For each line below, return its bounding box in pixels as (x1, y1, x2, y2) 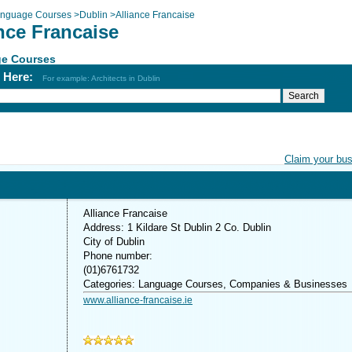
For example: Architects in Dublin (42, 74, 160, 82)
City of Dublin (83, 236, 145, 247)
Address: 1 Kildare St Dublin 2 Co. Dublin (83, 222, 271, 233)
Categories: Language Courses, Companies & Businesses (83, 278, 347, 290)
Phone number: (83, 250, 152, 262)
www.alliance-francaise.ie (83, 295, 192, 306)
